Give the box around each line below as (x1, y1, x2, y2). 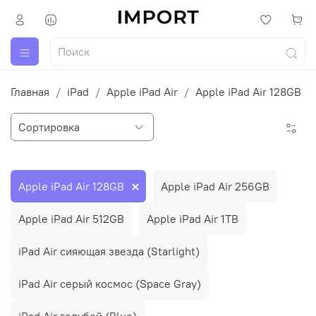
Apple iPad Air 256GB (161, 178, 269, 193)
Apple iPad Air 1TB (147, 211, 238, 226)
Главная (11, 85, 49, 99)
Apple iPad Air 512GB (18, 211, 124, 226)
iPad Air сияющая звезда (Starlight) (18, 243, 200, 258)
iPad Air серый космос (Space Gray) (18, 276, 201, 291)
